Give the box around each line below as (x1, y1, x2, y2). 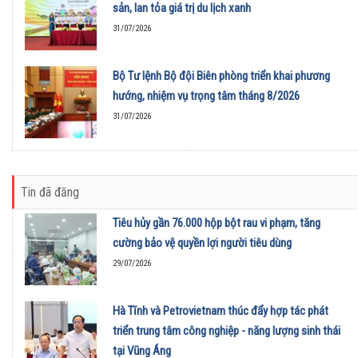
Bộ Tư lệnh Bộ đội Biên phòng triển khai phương (113, 68, 330, 83)
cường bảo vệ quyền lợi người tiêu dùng (113, 235, 292, 250)
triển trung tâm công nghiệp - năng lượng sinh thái (113, 323, 340, 338)
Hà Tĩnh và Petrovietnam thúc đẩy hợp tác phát (113, 303, 328, 318)
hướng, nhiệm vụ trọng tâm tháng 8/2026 (113, 88, 300, 103)
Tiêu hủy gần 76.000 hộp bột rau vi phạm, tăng (113, 215, 320, 230)
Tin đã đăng (21, 184, 79, 200)
